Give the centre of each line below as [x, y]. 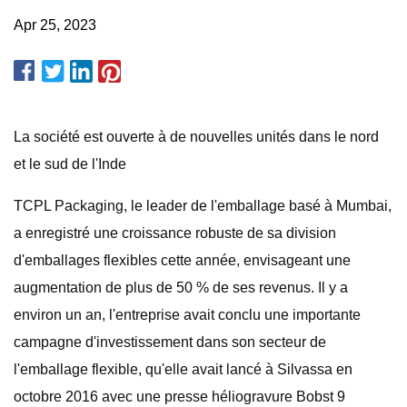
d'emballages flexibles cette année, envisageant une [182, 260]
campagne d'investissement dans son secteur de [170, 342]
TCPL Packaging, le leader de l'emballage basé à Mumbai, [203, 206]
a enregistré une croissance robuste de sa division [175, 233]
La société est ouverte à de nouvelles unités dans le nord [196, 137]
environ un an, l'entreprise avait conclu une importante [187, 315]
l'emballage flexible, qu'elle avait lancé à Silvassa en [183, 369]
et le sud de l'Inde [70, 164]
